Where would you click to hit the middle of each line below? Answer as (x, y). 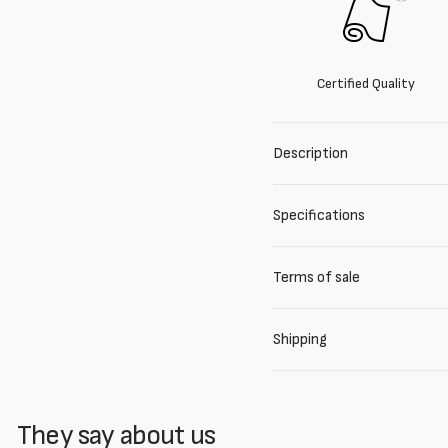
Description (310, 153)
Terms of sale (316, 277)
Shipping (299, 339)
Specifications (318, 215)
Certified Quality (366, 83)
